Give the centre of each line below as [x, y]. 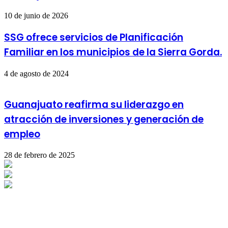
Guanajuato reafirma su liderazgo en [94, 104]
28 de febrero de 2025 [39, 155]
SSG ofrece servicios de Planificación [94, 38]
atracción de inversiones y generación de [104, 119]
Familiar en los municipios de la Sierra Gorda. [113, 52]
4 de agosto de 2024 [36, 73]
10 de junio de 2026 [36, 16]
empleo [22, 134]
